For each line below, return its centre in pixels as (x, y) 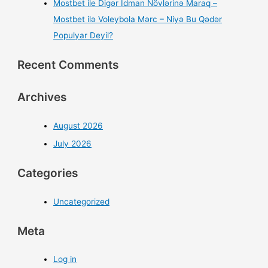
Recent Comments (68, 64)
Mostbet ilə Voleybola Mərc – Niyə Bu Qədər (138, 19)
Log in (65, 259)
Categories (48, 173)
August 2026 (78, 125)
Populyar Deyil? (83, 35)
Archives (42, 97)
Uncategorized (82, 201)
